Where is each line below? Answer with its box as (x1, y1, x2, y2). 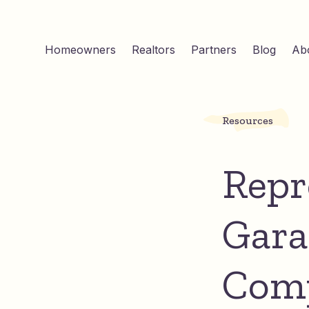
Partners (191, 43, 237, 57)
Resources (222, 114, 273, 127)
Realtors (132, 43, 175, 57)
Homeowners (45, 43, 116, 57)
